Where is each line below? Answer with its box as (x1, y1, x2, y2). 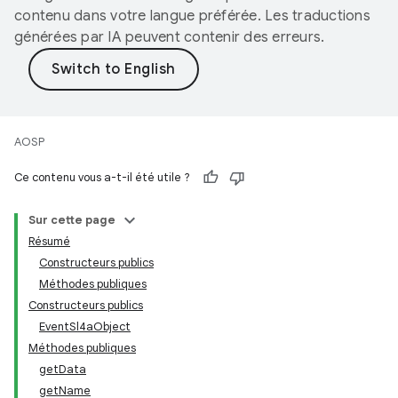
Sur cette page (28, 212, 115, 227)
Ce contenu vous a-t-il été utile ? (14, 170, 190, 185)
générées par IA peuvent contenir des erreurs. (14, 28, 325, 46)
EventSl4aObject (39, 319, 131, 334)
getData (39, 362, 86, 377)
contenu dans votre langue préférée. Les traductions (14, 7, 370, 25)
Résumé (28, 234, 70, 249)
